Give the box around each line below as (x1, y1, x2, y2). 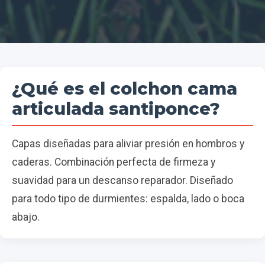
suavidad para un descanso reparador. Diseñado (12, 174, 233, 186)
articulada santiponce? (12, 98, 220, 119)
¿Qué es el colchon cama (12, 78, 237, 99)
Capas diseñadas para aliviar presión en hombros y (12, 138, 244, 150)
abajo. (12, 211, 40, 223)
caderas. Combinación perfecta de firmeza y (12, 156, 215, 168)
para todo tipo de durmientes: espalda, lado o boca (12, 193, 244, 205)
